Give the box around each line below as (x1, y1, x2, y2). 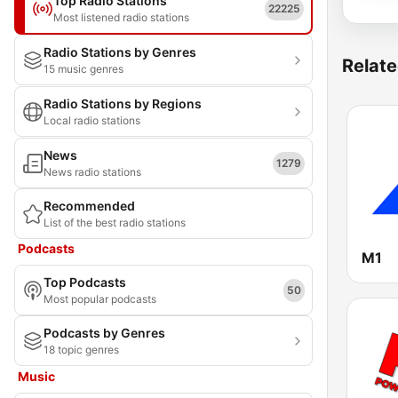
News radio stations (44, 165, 141, 179)
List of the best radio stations (44, 216, 186, 229)
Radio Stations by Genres (44, 44, 196, 60)
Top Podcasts (44, 275, 126, 290)
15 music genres (44, 62, 123, 76)
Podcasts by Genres (44, 325, 165, 340)
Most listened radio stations (53, 11, 189, 24)
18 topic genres (44, 343, 119, 356)
